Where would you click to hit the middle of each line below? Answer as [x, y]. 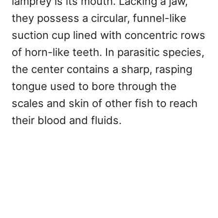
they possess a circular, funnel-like [99, 18]
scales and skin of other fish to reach [105, 103]
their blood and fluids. [67, 120]
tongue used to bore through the [94, 86]
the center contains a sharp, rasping [102, 69]
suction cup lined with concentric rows [109, 35]
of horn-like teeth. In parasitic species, [108, 52]
